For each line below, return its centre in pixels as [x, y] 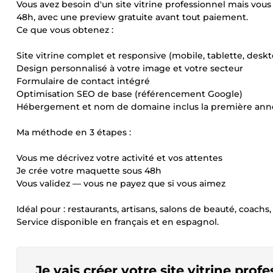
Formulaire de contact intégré [83, 81]
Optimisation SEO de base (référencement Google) [129, 94]
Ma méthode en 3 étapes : [74, 132]
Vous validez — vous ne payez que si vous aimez [121, 183]
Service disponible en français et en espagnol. [118, 222]
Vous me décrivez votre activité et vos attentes [119, 158]
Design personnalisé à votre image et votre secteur [130, 68]
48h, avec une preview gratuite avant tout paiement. [132, 17]
